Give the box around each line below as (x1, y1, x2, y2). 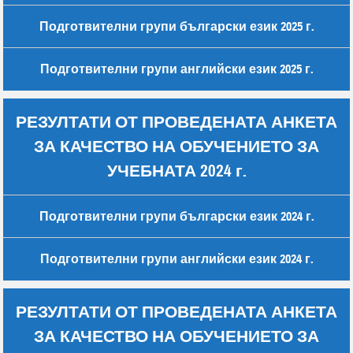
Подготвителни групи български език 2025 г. (39, 18, 314, 35)
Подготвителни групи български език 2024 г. (39, 208, 314, 225)
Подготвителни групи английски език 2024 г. (39, 251, 314, 268)
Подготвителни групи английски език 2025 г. (39, 61, 314, 78)
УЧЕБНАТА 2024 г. (106, 161, 247, 182)
